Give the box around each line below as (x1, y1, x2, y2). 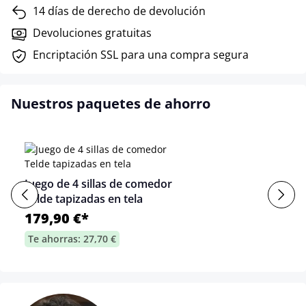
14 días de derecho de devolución (33, 3, 206, 18)
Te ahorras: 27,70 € (28, 232, 116, 245)
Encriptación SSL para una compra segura (33, 46, 249, 62)
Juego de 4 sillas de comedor (25, 176, 172, 191)
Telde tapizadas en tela (25, 191, 143, 206)
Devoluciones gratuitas (33, 25, 152, 40)
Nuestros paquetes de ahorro (11, 94, 210, 113)
